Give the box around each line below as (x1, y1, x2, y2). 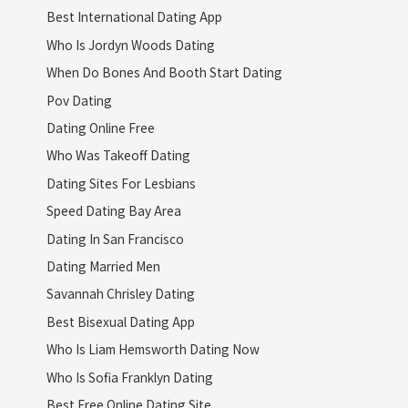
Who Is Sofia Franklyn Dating (46, 367, 213, 386)
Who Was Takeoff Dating (46, 146, 190, 165)
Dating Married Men (46, 256, 160, 275)
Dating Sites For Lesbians (46, 173, 196, 192)
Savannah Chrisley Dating (46, 284, 195, 303)
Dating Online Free (46, 117, 155, 137)
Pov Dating (46, 90, 112, 109)
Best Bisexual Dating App (46, 311, 195, 331)
